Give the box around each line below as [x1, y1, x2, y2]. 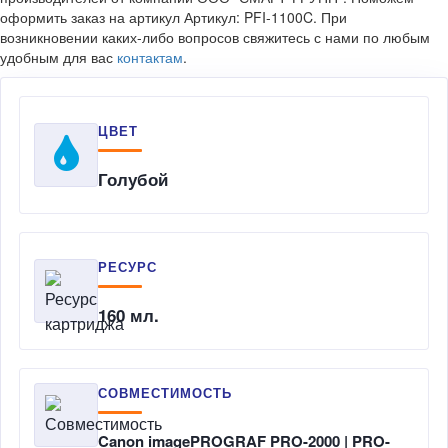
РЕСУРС [98, 256, 158, 276]
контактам [117, 47, 183, 68]
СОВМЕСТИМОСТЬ [98, 383, 233, 403]
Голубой [98, 166, 168, 191]
